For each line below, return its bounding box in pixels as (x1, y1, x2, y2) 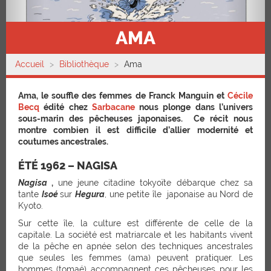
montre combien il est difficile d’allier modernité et (18, 125, 253, 135)
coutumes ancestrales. (18, 136, 108, 146)
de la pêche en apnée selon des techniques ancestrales (18, 241, 253, 251)
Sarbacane (91, 102, 135, 112)
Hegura (74, 189, 105, 199)
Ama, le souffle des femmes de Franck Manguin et (18, 90, 227, 100)
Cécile (227, 90, 253, 100)
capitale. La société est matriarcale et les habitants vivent (18, 229, 253, 240)
